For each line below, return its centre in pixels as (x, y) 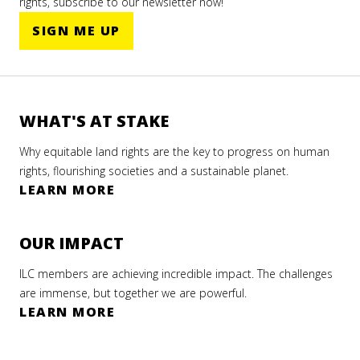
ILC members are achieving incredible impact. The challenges (176, 273)
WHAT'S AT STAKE (94, 121)
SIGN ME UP (76, 30)
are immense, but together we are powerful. (133, 292)
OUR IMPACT (72, 243)
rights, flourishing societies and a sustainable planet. (154, 170)
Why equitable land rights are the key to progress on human (174, 151)
